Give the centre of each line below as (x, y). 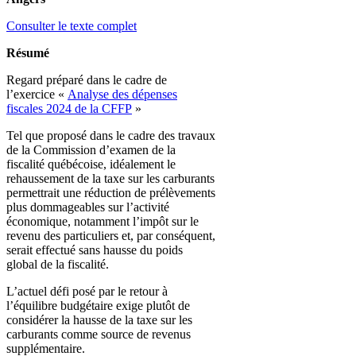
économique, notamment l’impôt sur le (103, 221)
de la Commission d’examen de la (91, 149)
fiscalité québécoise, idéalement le (91, 164)
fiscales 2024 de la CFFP (69, 108)
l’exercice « (37, 94)
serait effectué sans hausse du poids (95, 250)
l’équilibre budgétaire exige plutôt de (98, 305)
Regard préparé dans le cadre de (87, 79)
